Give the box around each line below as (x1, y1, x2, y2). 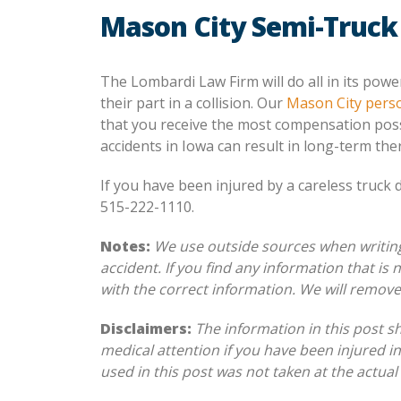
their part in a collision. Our (100, 93, 286, 113)
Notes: (100, 236, 154, 256)
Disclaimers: (100, 319, 195, 338)
